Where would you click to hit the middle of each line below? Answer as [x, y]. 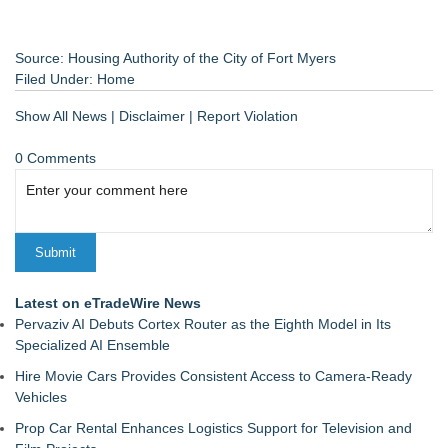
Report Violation [247, 116]
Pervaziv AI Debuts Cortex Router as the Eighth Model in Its [203, 324]
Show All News [61, 116]
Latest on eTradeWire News [108, 303]
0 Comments [55, 158]
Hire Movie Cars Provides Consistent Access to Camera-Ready [213, 376]
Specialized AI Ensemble [92, 345]
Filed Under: [56, 79]
